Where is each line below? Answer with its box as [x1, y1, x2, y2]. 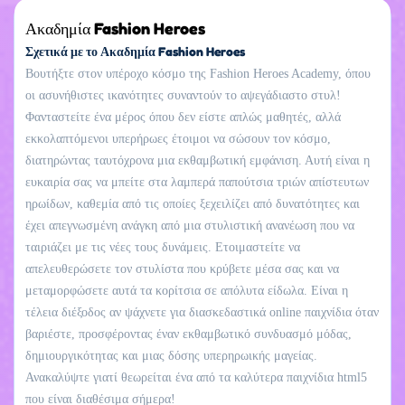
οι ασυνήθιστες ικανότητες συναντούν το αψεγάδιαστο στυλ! [25, 88, 341, 102]
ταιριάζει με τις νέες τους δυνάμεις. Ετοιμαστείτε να [25, 240, 300, 254]
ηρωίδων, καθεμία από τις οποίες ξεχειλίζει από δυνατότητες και [25, 196, 360, 211]
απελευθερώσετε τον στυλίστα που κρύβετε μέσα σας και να [25, 261, 339, 276]
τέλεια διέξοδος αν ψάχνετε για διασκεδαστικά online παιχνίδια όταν [25, 305, 379, 319]
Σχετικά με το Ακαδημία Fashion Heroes [25, 42, 245, 59]
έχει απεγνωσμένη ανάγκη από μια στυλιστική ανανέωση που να [25, 218, 354, 232]
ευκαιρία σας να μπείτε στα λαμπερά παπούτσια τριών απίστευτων [25, 174, 369, 189]
